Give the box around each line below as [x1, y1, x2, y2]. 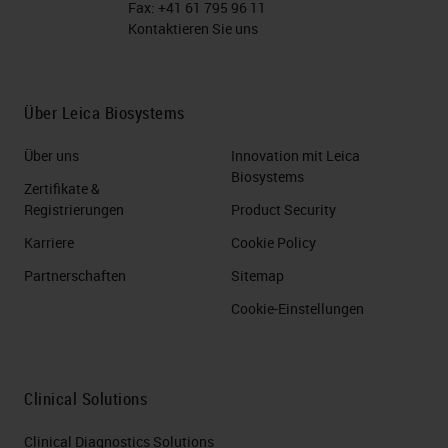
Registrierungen [24, 199, 124, 219]
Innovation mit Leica [231, 145, 360, 165]
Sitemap [231, 265, 284, 285]
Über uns [24, 145, 79, 165]
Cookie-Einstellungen [231, 298, 364, 318]
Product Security [231, 199, 336, 219]
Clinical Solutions [24, 386, 147, 410]
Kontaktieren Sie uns [127, 18, 258, 38]
